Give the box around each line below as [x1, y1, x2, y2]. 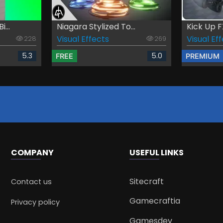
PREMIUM [185, 51, 220, 60]
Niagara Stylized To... [56, 20, 135, 32]
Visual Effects [56, 33, 109, 45]
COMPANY [11, 146, 54, 158]
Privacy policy [11, 197, 60, 207]
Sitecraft [129, 175, 164, 187]
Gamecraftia [129, 195, 180, 207]
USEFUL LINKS [129, 146, 184, 158]
